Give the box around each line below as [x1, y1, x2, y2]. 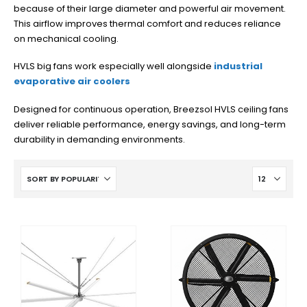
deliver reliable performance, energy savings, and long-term [14, 117, 286, 131]
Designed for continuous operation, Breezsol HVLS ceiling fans [14, 102, 288, 116]
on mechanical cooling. [14, 32, 119, 45]
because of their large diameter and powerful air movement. [14, 1, 286, 15]
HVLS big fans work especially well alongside [14, 60, 214, 73]
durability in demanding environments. [14, 132, 185, 146]
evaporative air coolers [14, 75, 130, 88]
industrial [214, 60, 262, 73]
